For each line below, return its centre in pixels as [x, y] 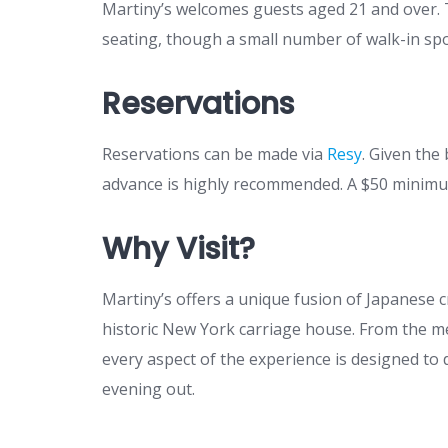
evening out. [148, 388]
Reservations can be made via [212, 153]
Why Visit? [178, 248]
